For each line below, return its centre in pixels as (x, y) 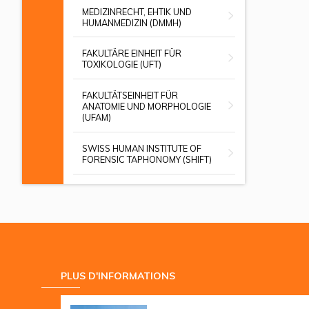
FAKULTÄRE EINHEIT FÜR (131, 53)
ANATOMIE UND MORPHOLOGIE (146, 107)
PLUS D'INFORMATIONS (118, 276)
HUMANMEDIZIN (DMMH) (131, 22)
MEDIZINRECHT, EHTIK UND (137, 11)
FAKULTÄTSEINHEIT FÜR (130, 96)
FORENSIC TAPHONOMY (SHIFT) (147, 160)
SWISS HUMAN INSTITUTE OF (141, 149)
